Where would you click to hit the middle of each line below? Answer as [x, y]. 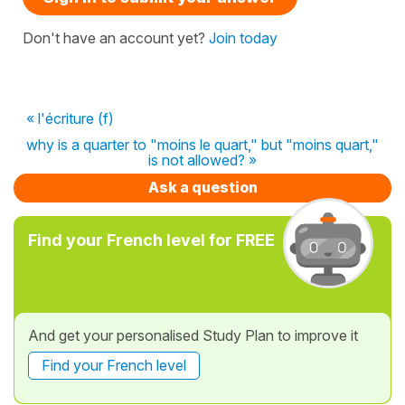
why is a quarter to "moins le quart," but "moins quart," [202, 145]
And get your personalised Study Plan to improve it [193, 335]
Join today [243, 38]
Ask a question [202, 187]
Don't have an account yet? [116, 38]
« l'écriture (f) [70, 118]
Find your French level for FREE [151, 240]
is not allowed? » [202, 160]
